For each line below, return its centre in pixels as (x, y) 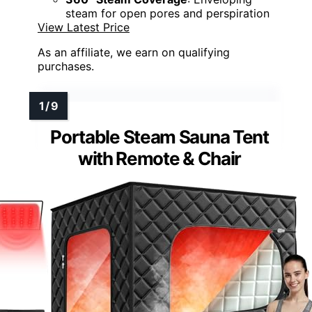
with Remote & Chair (159, 158)
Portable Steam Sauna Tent (159, 136)
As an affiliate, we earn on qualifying (134, 52)
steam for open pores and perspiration (167, 13)
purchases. (66, 66)
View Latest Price (84, 27)
